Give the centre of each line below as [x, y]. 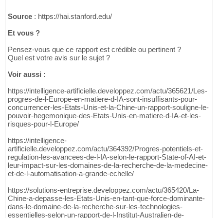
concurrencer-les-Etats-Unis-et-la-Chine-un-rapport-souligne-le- [108, 108]
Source [20, 17]
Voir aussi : [27, 74]
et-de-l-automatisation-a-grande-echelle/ [71, 174]
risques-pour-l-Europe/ [43, 124]
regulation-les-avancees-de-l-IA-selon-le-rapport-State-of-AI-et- [107, 157]
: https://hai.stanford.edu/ [72, 17]
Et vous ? [24, 33]
